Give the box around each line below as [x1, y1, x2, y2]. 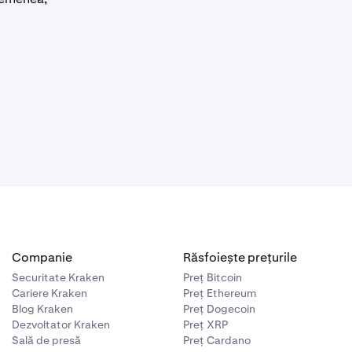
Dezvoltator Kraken [11, 317, 110, 332]
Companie [11, 249, 72, 266]
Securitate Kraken [11, 270, 104, 284]
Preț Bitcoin [183, 270, 243, 284]
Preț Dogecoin [183, 302, 256, 316]
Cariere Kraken [11, 286, 87, 300]
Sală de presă [11, 333, 81, 347]
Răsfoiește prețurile [183, 249, 298, 266]
